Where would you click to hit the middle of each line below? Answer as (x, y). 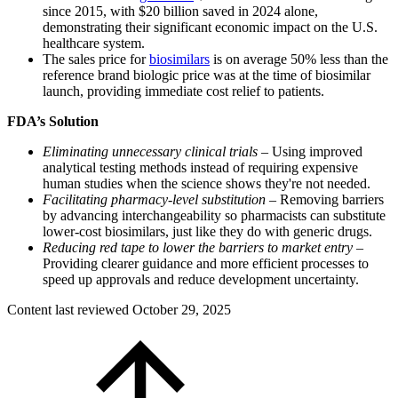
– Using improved (310, 152)
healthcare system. (94, 44)
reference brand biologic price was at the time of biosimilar (207, 76)
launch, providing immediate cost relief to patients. (183, 92)
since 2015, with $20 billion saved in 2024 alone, (180, 12)
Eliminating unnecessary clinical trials (150, 152)
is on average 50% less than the (299, 60)
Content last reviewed (70, 310)
